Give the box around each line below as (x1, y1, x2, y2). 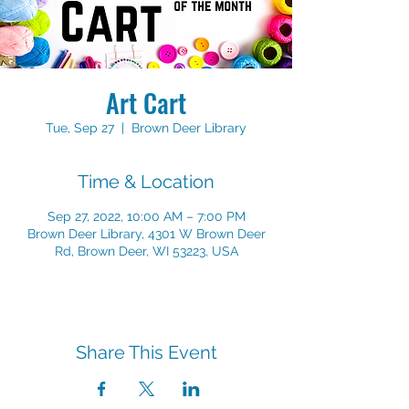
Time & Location (78, 171, 215, 193)
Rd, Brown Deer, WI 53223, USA (54, 244, 238, 258)
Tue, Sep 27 (46, 121, 114, 135)
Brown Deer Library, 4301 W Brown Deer (26, 226, 266, 241)
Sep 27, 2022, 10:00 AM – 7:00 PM (47, 209, 246, 224)
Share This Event (75, 341, 217, 363)
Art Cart (106, 84, 186, 121)
